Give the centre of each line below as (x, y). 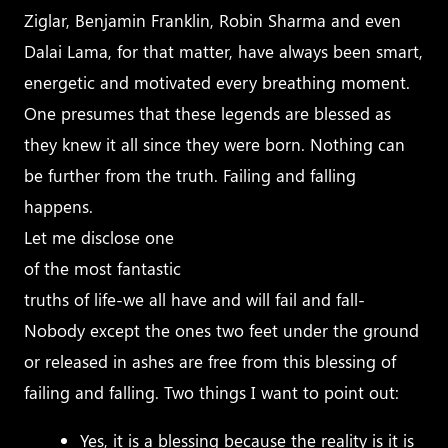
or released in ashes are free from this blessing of (210, 361)
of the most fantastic (103, 268)
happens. (59, 206)
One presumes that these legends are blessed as (208, 113)
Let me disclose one (99, 237)
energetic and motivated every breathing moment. (217, 82)
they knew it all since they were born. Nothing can (215, 144)
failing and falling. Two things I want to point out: (212, 392)
